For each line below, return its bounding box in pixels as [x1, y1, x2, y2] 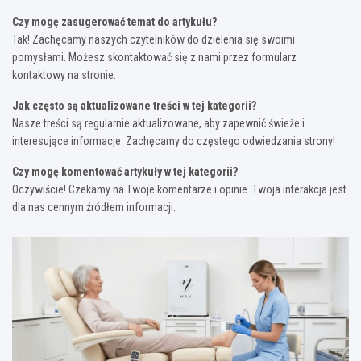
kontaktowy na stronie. [12, 68, 116, 81]
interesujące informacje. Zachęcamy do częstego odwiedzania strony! [12, 134, 335, 147]
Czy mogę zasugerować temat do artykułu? [12, 15, 217, 28]
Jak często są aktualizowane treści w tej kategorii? [12, 98, 256, 112]
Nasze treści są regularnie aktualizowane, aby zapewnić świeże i [12, 116, 305, 130]
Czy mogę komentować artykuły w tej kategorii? [12, 164, 238, 178]
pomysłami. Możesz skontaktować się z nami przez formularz [12, 50, 297, 64]
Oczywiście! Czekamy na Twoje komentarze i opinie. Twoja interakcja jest [12, 182, 346, 196]
